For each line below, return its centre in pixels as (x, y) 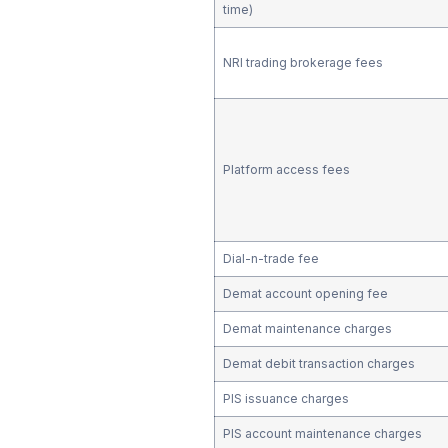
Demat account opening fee (305, 293)
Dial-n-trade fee (270, 258)
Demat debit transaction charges (318, 363)
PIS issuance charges (285, 398)
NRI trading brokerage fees (302, 62)
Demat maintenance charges (307, 328)
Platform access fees (286, 169)
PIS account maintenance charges (323, 433)
